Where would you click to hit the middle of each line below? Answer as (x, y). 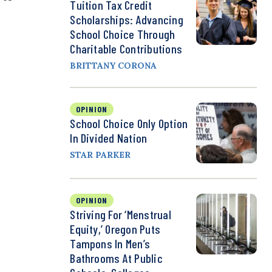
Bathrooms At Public (116, 258)
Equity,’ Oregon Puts (115, 229)
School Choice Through (123, 34)
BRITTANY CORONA (114, 66)
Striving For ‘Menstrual (121, 215)
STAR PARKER (100, 155)
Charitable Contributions (126, 49)
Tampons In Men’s (110, 244)
